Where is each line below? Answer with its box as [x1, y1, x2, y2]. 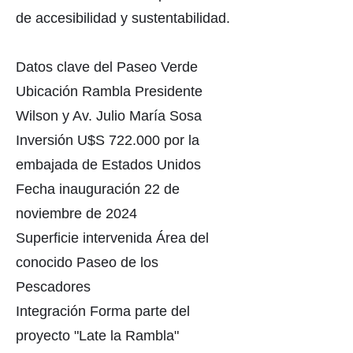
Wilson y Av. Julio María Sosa [16, 108, 202, 124]
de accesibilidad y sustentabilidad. [16, 10, 230, 26]
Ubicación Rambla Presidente [16, 84, 203, 99]
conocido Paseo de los [16, 255, 158, 270]
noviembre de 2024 [16, 206, 137, 221]
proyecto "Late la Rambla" [16, 328, 179, 344]
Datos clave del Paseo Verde [16, 59, 198, 75]
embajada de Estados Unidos [16, 157, 201, 173]
